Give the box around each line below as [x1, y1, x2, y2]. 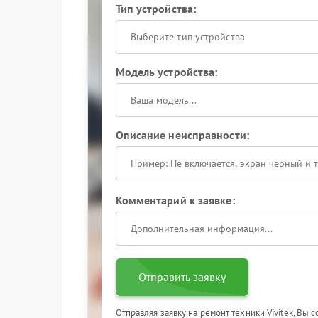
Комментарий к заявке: [115, 193, 235, 207]
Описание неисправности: [115, 128, 249, 142]
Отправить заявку [138, 270, 226, 284]
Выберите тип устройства [130, 31, 245, 43]
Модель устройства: [115, 65, 218, 79]
